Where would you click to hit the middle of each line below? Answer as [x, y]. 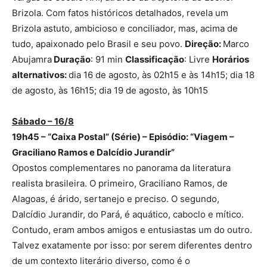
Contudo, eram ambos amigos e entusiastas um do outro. [132, 230]
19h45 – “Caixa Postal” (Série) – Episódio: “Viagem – [123, 137]
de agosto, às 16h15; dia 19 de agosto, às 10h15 [110, 91]
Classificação [155, 60]
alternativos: [40, 75]
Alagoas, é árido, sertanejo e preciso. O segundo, [116, 199]
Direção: [204, 44]
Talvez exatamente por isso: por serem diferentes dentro [132, 246]
